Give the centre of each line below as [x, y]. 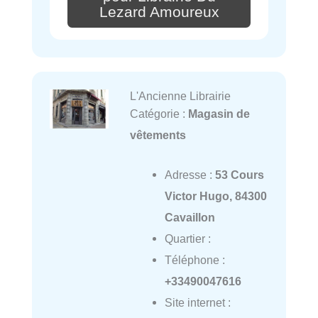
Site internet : [197, 302]
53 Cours [239, 174]
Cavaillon [190, 217]
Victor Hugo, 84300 [215, 196]
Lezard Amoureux [159, 12]
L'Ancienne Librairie [180, 95]
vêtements [158, 135]
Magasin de [219, 113]
